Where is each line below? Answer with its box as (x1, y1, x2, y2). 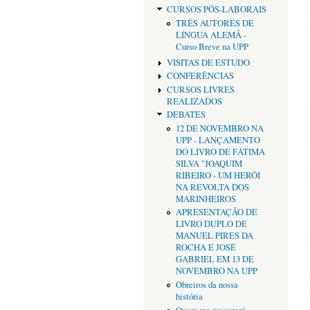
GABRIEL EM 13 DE (175, 253, 254, 266)
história (175, 290, 203, 302)
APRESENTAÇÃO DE (175, 206, 257, 219)
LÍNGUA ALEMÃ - (175, 28, 246, 41)
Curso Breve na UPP (175, 40, 248, 53)
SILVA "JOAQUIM (175, 157, 242, 170)
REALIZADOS (166, 95, 222, 107)
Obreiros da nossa (175, 278, 238, 291)
